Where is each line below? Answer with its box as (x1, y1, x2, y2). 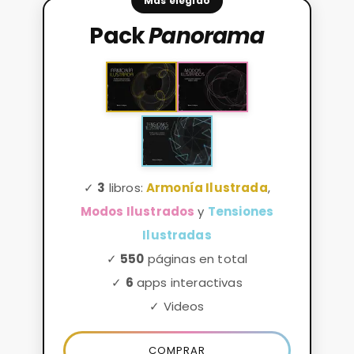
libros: (105, 179, 147, 196)
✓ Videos (149, 297, 205, 314)
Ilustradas (142, 226, 212, 243)
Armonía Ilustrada (146, 179, 268, 196)
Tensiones (207, 202, 274, 220)
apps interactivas (133, 273, 243, 291)
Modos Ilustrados (80, 202, 195, 220)
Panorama (149, 20, 265, 51)
